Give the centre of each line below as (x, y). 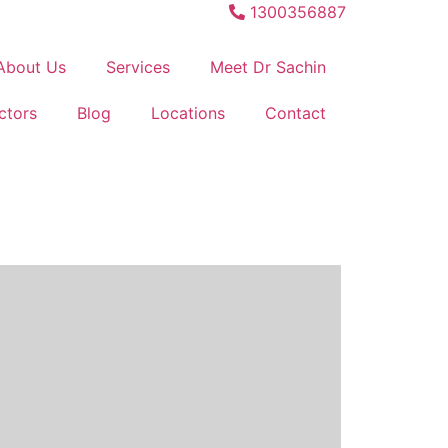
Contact (295, 113)
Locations (188, 113)
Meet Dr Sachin (268, 67)
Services (138, 67)
